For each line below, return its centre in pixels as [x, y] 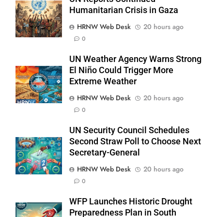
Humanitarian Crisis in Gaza [124, 10]
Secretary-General [105, 152]
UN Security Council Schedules [129, 130]
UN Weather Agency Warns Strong [135, 59]
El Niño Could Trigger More [121, 70]
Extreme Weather [103, 81]
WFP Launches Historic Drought [131, 201]
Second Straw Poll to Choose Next [135, 141]
